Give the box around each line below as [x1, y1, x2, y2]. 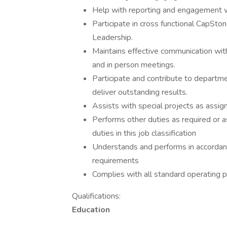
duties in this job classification [92, 128, 196, 139]
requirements [92, 155, 139, 166]
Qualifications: [72, 191, 121, 202]
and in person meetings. [92, 59, 175, 70]
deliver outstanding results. [92, 87, 187, 98]
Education [72, 204, 110, 215]
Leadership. [92, 32, 133, 43]
